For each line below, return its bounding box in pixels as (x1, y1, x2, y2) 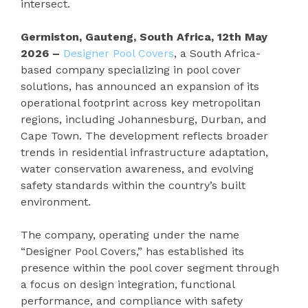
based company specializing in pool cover (21, 63, 241, 76)
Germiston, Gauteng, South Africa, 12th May (21, 30, 267, 43)
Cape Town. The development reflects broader (21, 129, 268, 142)
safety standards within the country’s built (21, 179, 245, 192)
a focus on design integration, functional (21, 278, 234, 291)
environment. (21, 195, 91, 208)
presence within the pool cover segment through (21, 261, 279, 274)
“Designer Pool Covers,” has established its (21, 245, 244, 258)
